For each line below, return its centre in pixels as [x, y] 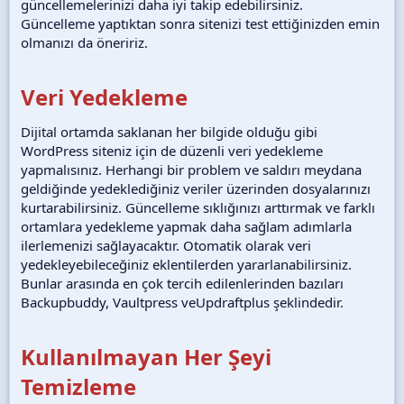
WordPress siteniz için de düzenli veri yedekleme [172, 150]
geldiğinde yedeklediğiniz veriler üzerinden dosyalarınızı [196, 188]
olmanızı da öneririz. [84, 42]
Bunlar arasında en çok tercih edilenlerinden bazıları [182, 283]
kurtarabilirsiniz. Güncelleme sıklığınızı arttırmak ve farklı [198, 207]
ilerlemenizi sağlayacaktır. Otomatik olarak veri [166, 245]
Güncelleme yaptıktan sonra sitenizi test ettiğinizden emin [200, 23]
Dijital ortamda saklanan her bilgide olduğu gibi [169, 131]
